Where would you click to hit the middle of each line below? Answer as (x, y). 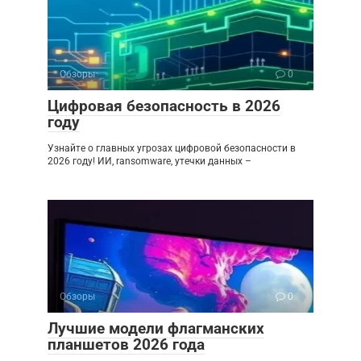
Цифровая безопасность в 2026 (164, 106)
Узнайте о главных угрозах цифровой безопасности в (172, 149)
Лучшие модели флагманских (156, 329)
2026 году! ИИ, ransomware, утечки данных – (149, 162)
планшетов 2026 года (126, 345)
